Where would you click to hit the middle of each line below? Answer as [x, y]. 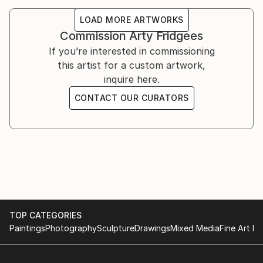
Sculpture [116, 228]
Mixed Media [195, 228]
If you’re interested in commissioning [131, 51]
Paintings [27, 228]
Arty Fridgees [166, 36]
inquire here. [131, 79]
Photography [71, 228]
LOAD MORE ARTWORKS [131, 19]
